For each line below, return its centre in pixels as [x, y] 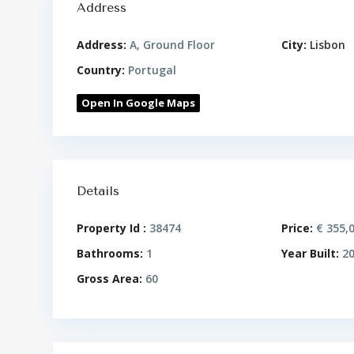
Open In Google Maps [138, 103]
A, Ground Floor [171, 45]
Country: [101, 70]
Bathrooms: [110, 253]
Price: [298, 228]
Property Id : [111, 228]
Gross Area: [109, 279]
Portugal [151, 70]
